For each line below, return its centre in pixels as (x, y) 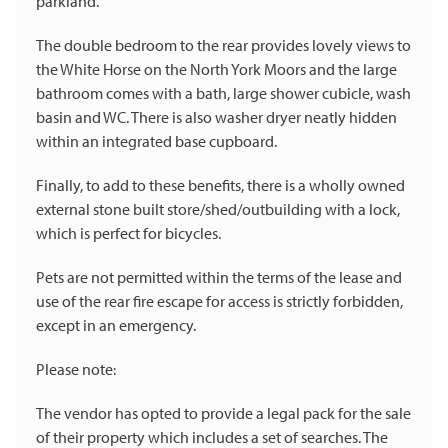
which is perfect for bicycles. (128, 233)
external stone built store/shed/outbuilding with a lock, (218, 209)
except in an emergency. (116, 325)
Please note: (76, 369)
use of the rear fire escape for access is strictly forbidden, (219, 301)
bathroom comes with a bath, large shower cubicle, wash (223, 93)
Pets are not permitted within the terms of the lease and (219, 277)
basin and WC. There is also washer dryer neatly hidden (216, 117)
